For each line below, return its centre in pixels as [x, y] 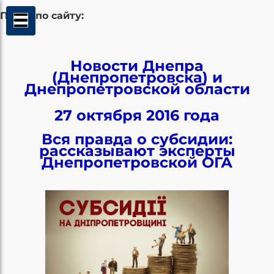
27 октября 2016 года [137, 115]
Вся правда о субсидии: [137, 139]
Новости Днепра [137, 65]
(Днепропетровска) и [137, 77]
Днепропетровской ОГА [137, 162]
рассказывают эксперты [137, 150]
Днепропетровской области [137, 89]
